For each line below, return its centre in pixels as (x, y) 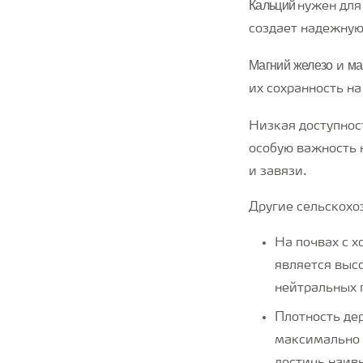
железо (313, 65)
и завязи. (280, 172)
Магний (269, 65)
